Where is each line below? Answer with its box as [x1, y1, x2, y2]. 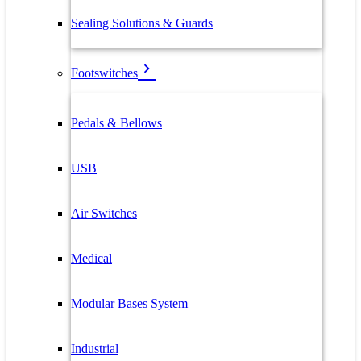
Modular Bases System [71, 297, 188, 310]
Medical [71, 251, 112, 265]
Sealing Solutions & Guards [71, 16, 213, 30]
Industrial [71, 342, 118, 355]
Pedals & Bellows [71, 116, 162, 130]
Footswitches [71, 66, 138, 80]
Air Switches [71, 206, 137, 220]
